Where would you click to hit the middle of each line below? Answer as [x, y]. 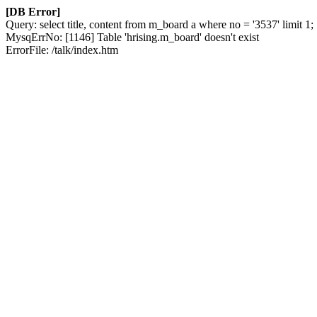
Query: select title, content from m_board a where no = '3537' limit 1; [160, 24]
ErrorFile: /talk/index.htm [62, 50]
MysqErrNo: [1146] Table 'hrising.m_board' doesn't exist [132, 37]
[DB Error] [33, 12]
